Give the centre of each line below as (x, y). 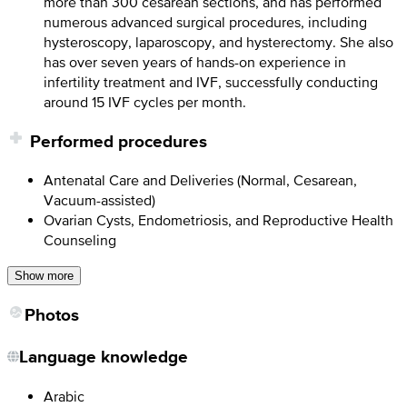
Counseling (80, 240)
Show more (44, 276)
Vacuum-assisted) (99, 200)
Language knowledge (104, 356)
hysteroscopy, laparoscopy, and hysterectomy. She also (218, 41)
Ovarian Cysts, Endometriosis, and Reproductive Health (218, 220)
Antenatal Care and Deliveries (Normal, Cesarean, (200, 180)
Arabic (64, 396)
